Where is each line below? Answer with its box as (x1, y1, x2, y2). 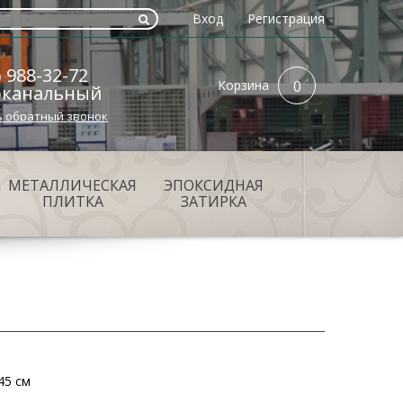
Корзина (218, 76, 269, 94)
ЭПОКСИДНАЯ (163, 175, 264, 195)
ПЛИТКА (41, 192, 103, 211)
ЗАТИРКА (180, 192, 246, 211)
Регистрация (247, 10, 325, 27)
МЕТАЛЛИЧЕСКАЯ (8, 175, 137, 195)
